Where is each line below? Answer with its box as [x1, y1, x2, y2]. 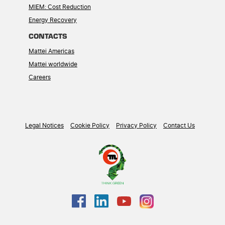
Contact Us [163, 122, 195, 129]
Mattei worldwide [28, 61, 77, 67]
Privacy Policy [116, 122, 157, 129]
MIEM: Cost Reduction [28, 4, 91, 10]
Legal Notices [25, 122, 64, 129]
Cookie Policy [70, 122, 109, 129]
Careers [28, 74, 51, 80]
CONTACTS [28, 30, 67, 41]
